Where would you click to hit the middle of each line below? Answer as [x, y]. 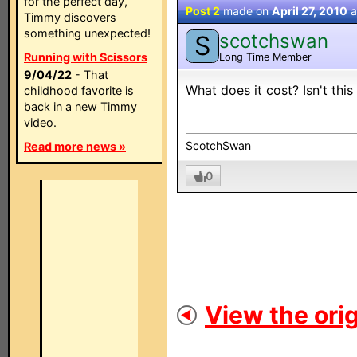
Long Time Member [265, 57]
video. [40, 122]
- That [90, 75]
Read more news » [75, 146]
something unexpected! [87, 33]
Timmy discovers [70, 17]
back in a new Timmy [80, 106]
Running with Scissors [86, 57]
